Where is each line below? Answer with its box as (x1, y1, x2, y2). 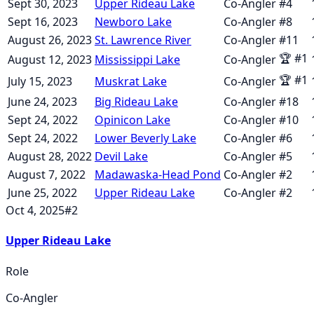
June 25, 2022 (8, 184, 77, 200)
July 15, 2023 (8, 73, 72, 89)
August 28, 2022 (8, 148, 92, 164)
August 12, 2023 (8, 51, 92, 67)
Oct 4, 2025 (6, 202, 64, 218)
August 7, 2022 (8, 166, 86, 182)
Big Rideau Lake (95, 93, 178, 109)
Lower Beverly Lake (95, 130, 196, 146)
